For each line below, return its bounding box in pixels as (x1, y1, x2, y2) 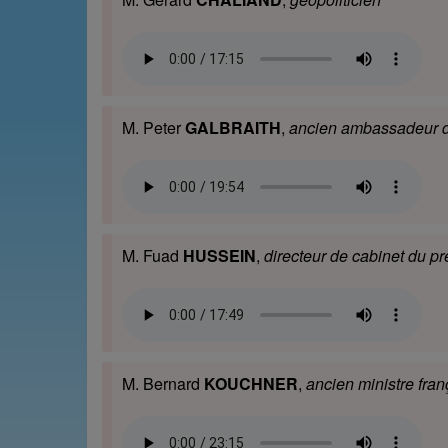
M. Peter (122, 116, 185, 140)
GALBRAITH (185, 116, 281, 140)
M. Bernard (122, 372, 204, 396)
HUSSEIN (183, 244, 256, 268)
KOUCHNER (204, 372, 298, 396)
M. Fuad (122, 244, 183, 268)
